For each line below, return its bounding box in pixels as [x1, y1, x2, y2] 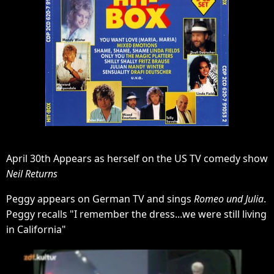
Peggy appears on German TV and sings [6, 192, 194, 206]
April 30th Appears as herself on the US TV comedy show [6, 152, 268, 165]
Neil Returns [6, 167, 57, 180]
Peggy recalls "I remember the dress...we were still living [6, 207, 267, 221]
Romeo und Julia [194, 192, 264, 206]
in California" [6, 223, 66, 236]
